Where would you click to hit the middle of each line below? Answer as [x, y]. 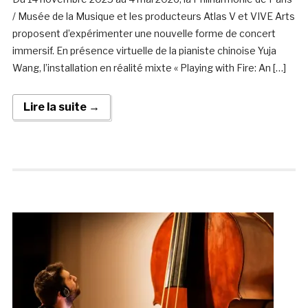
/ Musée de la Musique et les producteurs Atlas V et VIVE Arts [153, 16]
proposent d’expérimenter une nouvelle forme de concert [144, 34]
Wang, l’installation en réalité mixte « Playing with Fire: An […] [149, 68]
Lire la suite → [61, 107]
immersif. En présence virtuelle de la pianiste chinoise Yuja [144, 51]
